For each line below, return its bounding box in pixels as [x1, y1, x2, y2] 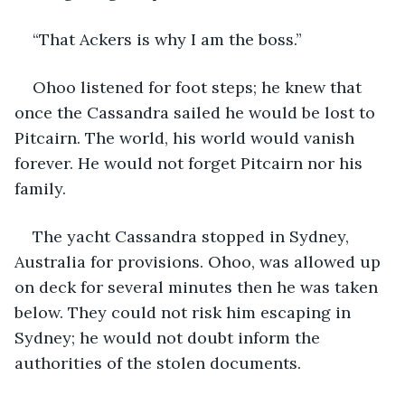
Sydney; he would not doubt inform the [14, 326, 325, 348]
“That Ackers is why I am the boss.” [33, 28, 302, 50]
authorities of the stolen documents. [14, 352, 301, 373]
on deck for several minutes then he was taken [14, 276, 382, 297]
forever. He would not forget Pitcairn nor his [14, 152, 367, 174]
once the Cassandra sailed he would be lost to [14, 101, 380, 123]
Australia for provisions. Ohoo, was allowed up [14, 250, 385, 272]
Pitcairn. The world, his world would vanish [14, 127, 359, 148]
